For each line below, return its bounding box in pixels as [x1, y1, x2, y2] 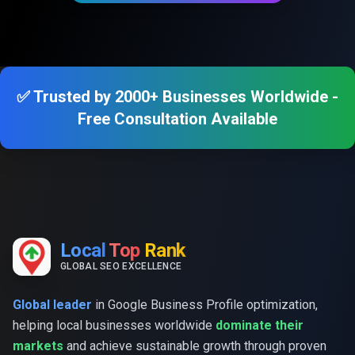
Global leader [13, 297, 92, 312]
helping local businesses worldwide [13, 318, 216, 333]
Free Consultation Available [78, 109, 277, 128]
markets [13, 338, 63, 353]
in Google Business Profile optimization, [92, 297, 318, 312]
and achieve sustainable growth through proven [63, 338, 326, 353]
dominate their [216, 318, 303, 333]
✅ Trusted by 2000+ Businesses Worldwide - [17, 87, 338, 106]
